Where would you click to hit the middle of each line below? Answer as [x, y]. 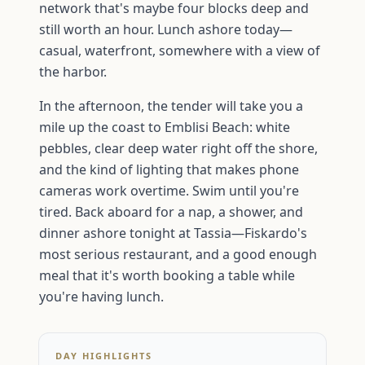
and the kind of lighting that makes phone [169, 170]
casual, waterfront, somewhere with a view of [180, 51]
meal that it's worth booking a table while [167, 276]
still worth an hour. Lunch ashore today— [166, 30]
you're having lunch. [101, 297]
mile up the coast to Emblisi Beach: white [165, 128]
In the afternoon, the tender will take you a [171, 106]
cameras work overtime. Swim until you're [169, 191]
